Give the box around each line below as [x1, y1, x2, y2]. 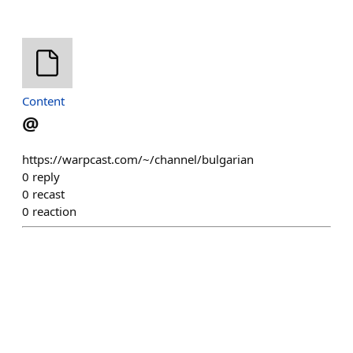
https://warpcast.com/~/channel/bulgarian [22, 151, 254, 167]
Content [22, 93, 65, 109]
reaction [32, 203, 76, 219]
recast [32, 186, 65, 202]
